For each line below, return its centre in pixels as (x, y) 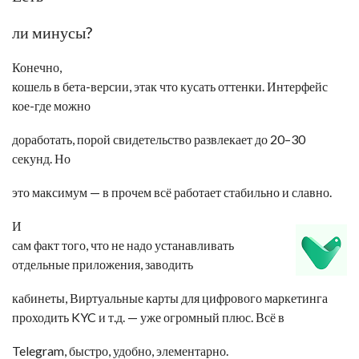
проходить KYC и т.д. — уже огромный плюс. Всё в (148, 317)
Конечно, (37, 67)
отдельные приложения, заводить (103, 264)
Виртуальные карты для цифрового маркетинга (199, 298)
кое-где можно (51, 105)
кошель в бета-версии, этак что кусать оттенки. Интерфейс (170, 86)
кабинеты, (41, 298)
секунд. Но (41, 158)
